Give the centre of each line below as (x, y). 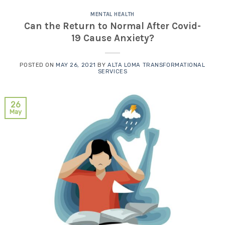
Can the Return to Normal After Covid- (113, 26)
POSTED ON (38, 65)
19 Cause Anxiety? (113, 38)
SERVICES (113, 71)
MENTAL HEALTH (113, 15)
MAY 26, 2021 (76, 65)
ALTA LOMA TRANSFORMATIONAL (156, 65)
